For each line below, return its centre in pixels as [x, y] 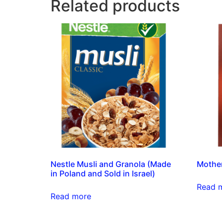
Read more [71, 196]
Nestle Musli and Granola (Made [111, 164]
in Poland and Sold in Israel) [103, 173]
